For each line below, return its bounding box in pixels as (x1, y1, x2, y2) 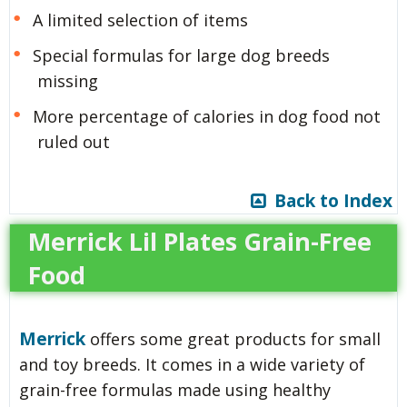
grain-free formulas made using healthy (19, 378, 331, 401)
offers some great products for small (85, 327, 381, 350)
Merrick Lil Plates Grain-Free (28, 223, 372, 258)
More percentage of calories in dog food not (32, 104, 381, 127)
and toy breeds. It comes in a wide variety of (19, 352, 365, 375)
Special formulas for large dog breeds (32, 44, 330, 66)
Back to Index (265, 188, 392, 213)
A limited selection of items (32, 8, 248, 31)
